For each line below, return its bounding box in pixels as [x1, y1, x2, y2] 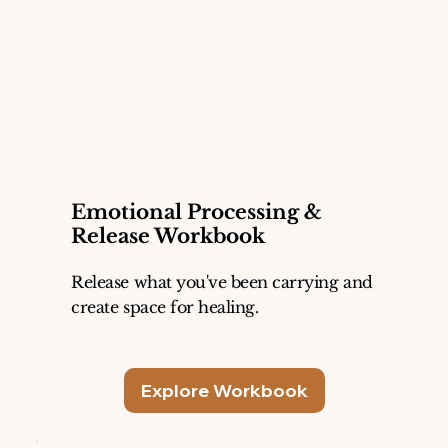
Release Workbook [70, 223, 265, 248]
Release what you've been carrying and [71, 271, 373, 292]
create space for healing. [71, 296, 259, 317]
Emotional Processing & [70, 199, 322, 224]
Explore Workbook [140, 378, 308, 402]
